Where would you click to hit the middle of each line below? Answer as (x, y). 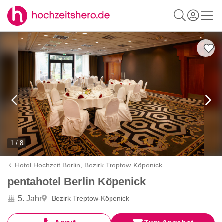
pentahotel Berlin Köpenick (77, 182)
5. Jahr (29, 198)
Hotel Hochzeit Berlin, (50, 165)
